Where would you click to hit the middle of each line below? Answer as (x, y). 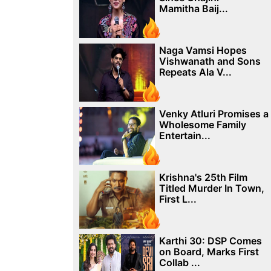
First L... (178, 199)
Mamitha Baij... (193, 8)
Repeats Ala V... (195, 72)
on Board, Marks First (209, 252)
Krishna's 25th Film (203, 177)
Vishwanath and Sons (210, 61)
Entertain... (184, 135)
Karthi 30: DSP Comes (210, 241)
